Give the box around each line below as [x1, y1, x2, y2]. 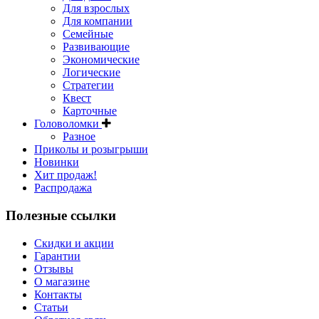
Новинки [34, 156, 79, 169]
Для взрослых [63, 2, 130, 15]
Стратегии [63, 79, 114, 92]
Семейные [63, 28, 113, 41]
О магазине [34, 275, 90, 288]
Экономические [63, 53, 140, 66]
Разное [63, 130, 95, 143]
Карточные [63, 105, 117, 117]
